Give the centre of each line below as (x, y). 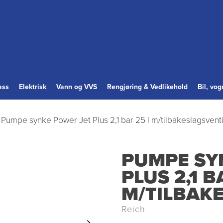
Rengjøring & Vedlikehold (147, 87)
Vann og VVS (77, 87)
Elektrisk (33, 87)
